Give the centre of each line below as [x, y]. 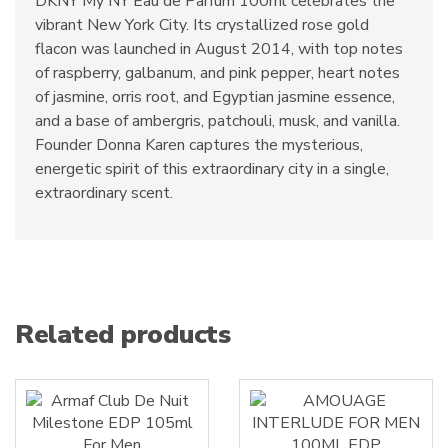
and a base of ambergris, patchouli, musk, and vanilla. [217, 121]
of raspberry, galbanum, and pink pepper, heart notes [217, 73]
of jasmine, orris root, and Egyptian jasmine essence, [215, 97]
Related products [123, 335]
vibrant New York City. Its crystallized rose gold [202, 25]
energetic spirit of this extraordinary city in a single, [212, 169]
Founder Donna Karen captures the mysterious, [199, 145]
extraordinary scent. [104, 193]
